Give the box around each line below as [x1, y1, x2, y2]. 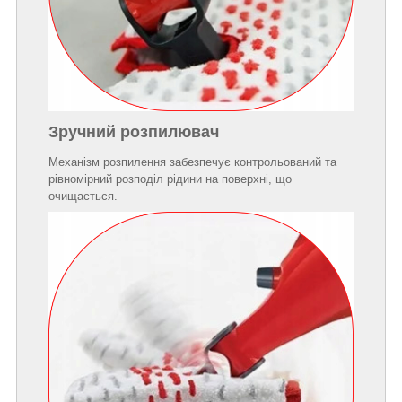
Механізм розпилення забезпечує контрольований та [48, 155, 336, 170]
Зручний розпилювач [48, 122, 219, 141]
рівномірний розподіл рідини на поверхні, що [48, 172, 292, 187]
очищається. [48, 189, 118, 204]
